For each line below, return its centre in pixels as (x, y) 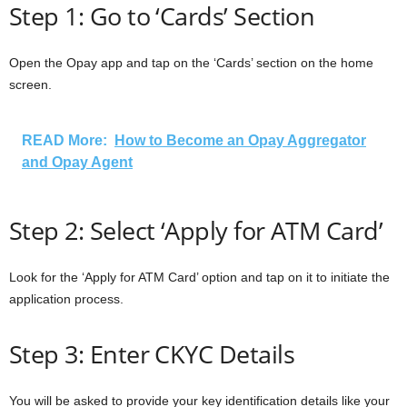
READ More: (65, 140)
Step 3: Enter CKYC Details (152, 353)
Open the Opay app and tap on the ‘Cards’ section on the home (191, 62)
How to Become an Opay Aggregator (240, 140)
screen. (32, 84)
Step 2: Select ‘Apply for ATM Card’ (196, 230)
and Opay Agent (77, 162)
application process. (68, 298)
